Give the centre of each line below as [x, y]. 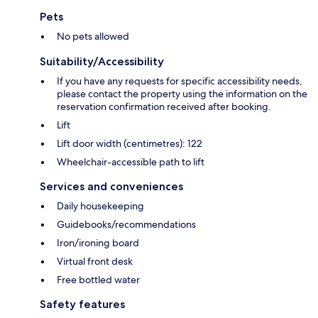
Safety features [82, 305]
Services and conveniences [111, 187]
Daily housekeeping [100, 206]
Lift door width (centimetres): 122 [130, 144]
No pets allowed [93, 37]
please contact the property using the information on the [182, 94]
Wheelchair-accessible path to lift [131, 162]
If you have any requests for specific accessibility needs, [180, 81]
